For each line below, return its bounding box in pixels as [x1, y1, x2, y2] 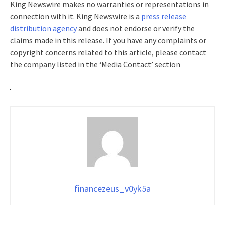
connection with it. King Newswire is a [10, 11, 141, 21]
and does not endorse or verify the [77, 23, 195, 33]
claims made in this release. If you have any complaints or [10, 35, 206, 45]
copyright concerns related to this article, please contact [10, 47, 206, 57]
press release [141, 11, 186, 21]
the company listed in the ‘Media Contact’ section [10, 59, 180, 69]
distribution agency [10, 23, 77, 33]
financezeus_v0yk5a [74, 182, 151, 194]
